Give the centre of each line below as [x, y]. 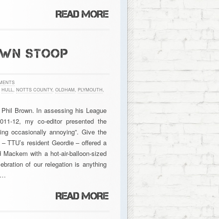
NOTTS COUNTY [34, 90]
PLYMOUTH [90, 90]
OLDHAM [65, 90]
